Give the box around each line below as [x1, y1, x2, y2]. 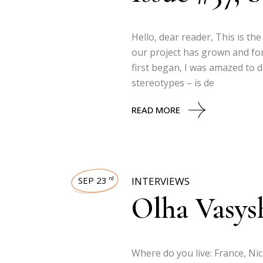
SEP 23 [78, 174, 107, 186]
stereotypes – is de [131, 76, 214, 89]
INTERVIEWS [131, 174, 190, 188]
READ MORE [131, 104, 180, 116]
